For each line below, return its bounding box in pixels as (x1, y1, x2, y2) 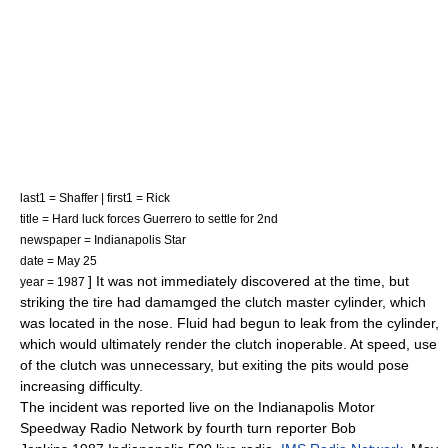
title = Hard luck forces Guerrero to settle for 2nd (20, 212, 278, 225)
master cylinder (286, 294, 382, 310)
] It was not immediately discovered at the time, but (88, 273, 409, 289)
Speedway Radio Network (20, 420, 183, 436)
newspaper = (20, 233, 94, 246)
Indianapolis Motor (258, 399, 375, 415)
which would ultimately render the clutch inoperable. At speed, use (20, 336, 437, 352)
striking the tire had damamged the (20, 294, 245, 310)
